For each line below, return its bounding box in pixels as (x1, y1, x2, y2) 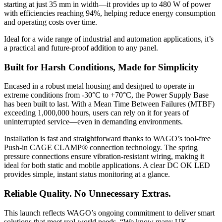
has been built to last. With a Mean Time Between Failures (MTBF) (4, 100, 215, 109)
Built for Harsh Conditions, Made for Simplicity (4, 61, 199, 72)
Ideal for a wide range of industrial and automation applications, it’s (4, 34, 214, 43)
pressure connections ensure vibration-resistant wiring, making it (4, 152, 204, 161)
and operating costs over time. (4, 17, 97, 26)
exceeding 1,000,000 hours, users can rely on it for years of (4, 109, 189, 117)
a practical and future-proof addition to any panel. (4, 43, 158, 52)
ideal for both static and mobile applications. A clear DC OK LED (4, 161, 210, 170)
